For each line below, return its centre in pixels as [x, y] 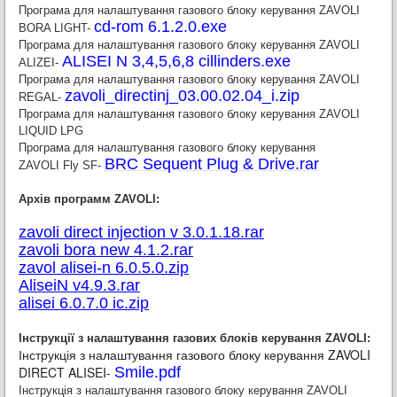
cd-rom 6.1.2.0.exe [160, 27]
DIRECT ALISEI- [66, 372]
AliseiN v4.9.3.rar [79, 285]
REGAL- [42, 97]
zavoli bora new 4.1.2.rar [106, 250]
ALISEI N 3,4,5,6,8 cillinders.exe [176, 61]
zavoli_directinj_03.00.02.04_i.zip [182, 96]
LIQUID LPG [51, 131]
